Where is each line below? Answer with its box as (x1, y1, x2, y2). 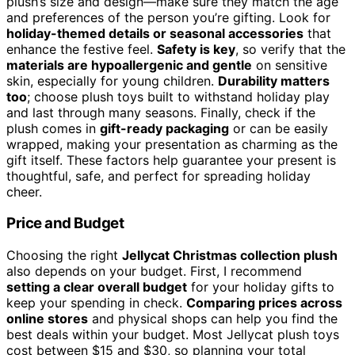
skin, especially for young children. (6, 72, 218, 89)
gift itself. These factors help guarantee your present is (6, 151, 336, 168)
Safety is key (157, 40, 235, 57)
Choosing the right (6, 247, 122, 263)
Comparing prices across (186, 295, 342, 311)
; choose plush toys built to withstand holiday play (27, 88, 330, 105)
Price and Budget (6, 214, 124, 233)
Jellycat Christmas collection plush (122, 247, 338, 263)
